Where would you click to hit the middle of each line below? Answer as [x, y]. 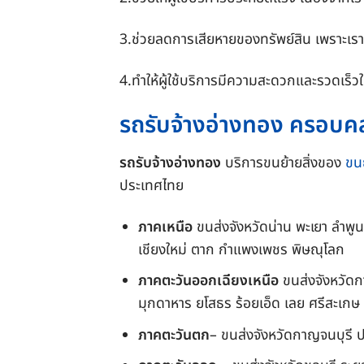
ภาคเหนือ [165, 227]
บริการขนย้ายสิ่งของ [283, 162]
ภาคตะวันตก [173, 335]
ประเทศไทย [154, 185]
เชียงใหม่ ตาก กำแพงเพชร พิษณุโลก [243, 249]
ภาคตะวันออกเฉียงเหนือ [208, 281]
